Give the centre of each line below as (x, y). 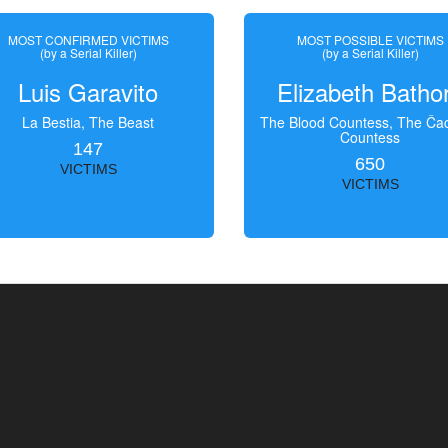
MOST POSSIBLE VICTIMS (370, 39)
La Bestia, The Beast (88, 122)
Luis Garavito (88, 91)
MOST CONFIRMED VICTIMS (88, 39)
